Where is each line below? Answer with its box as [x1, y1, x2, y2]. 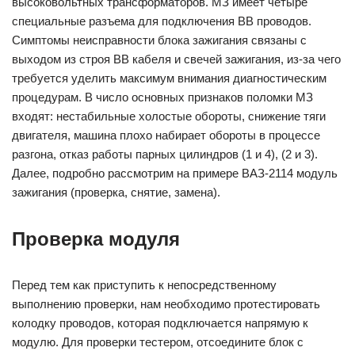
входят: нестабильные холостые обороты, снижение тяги [12, 109, 326, 124]
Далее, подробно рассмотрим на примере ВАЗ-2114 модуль [12, 166, 338, 181]
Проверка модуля [12, 228, 180, 250]
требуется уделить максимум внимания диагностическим [12, 71, 326, 86]
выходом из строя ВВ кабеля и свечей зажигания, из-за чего [12, 52, 341, 67]
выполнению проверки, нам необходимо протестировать [12, 297, 320, 311]
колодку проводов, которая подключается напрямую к [12, 316, 308, 330]
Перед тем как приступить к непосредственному [12, 278, 277, 292]
